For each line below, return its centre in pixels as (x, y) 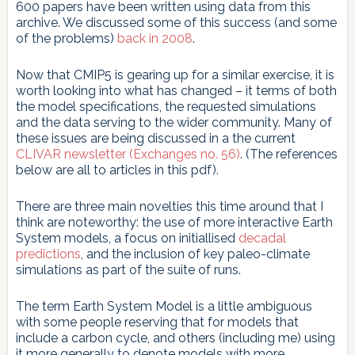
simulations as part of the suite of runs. (128, 269)
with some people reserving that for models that (157, 322)
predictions (48, 254)
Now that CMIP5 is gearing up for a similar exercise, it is (175, 74)
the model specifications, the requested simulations (166, 106)
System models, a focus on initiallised (127, 238)
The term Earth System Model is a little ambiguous (164, 306)
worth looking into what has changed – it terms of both (176, 90)
